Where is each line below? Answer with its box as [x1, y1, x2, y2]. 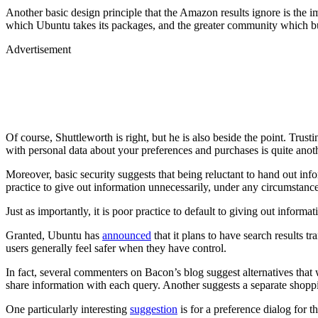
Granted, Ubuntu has [6, 229, 102, 241]
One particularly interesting [6, 302, 130, 315]
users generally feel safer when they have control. [6, 241, 226, 254]
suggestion [130, 302, 177, 315]
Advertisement [6, 43, 71, 55]
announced [102, 229, 151, 241]
